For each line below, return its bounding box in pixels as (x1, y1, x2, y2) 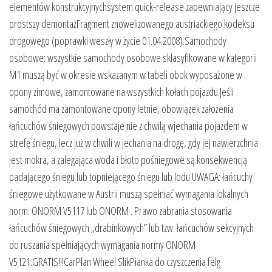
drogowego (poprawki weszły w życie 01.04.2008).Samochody (9, 33, 226, 48)
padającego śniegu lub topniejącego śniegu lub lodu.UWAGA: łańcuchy (9, 169, 253, 184)
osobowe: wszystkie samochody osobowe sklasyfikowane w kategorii (9, 50, 257, 65)
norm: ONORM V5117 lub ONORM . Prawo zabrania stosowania (9, 203, 232, 218)
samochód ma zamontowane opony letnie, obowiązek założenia (9, 101, 234, 116)
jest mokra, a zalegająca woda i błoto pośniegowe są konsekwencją (9, 152, 247, 167)
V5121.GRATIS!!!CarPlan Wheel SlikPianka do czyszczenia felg (9, 254, 220, 269)
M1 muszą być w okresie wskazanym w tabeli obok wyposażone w (9, 67, 242, 82)
